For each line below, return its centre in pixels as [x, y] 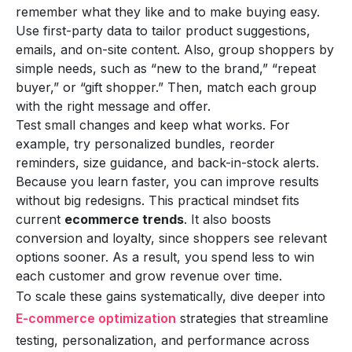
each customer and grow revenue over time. [149, 275]
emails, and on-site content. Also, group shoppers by [175, 49]
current [40, 219]
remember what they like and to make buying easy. [168, 11]
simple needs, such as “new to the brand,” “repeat [166, 68]
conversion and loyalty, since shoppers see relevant [171, 238]
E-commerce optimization [96, 318]
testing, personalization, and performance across [163, 340]
